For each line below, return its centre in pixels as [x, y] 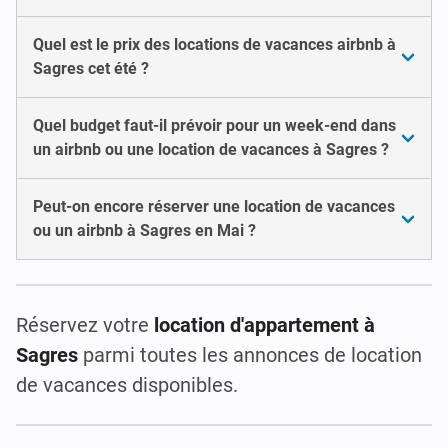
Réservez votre [85, 324]
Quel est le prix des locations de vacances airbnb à [214, 44]
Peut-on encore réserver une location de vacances [214, 206]
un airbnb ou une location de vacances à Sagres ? [211, 149]
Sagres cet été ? [91, 68]
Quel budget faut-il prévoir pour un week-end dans [214, 125]
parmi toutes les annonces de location [250, 354]
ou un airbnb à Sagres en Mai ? [144, 230]
